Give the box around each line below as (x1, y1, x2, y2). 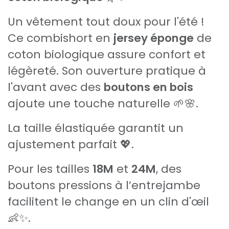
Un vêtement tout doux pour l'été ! (8, 13, 204, 30)
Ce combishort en (8, 30, 113, 46)
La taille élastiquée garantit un (8, 120, 184, 136)
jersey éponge (113, 30, 194, 46)
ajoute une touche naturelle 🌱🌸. (8, 95, 198, 111)
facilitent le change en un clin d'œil (8, 193, 209, 210)
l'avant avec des (8, 79, 104, 95)
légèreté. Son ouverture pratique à (8, 62, 206, 79)
